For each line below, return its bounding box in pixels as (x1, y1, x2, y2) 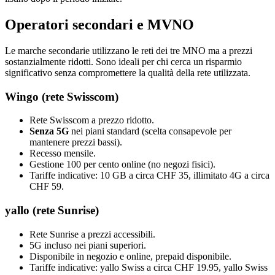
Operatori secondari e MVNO (5, 17, 194, 33)
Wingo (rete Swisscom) (5, 90, 118, 103)
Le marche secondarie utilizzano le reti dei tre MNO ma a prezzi (5, 45, 252, 56)
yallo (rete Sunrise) (5, 204, 99, 217)
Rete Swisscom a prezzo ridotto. (29, 115, 154, 126)
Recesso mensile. (29, 148, 96, 159)
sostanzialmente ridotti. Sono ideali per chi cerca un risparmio (5, 56, 242, 67)
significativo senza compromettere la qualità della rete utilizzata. (5, 67, 250, 78)
